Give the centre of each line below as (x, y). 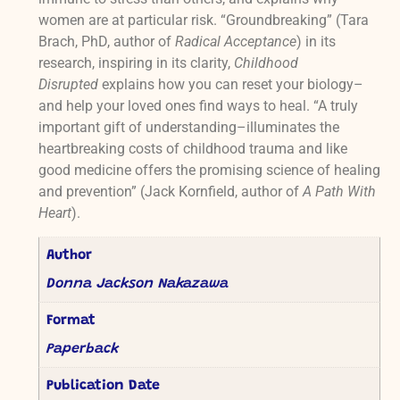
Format (71, 321)
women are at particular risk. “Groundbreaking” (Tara (203, 20)
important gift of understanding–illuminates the (188, 127)
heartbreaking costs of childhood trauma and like (192, 148)
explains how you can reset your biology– (230, 84)
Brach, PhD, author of (106, 41)
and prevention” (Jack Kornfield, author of (170, 191)
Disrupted (68, 84)
